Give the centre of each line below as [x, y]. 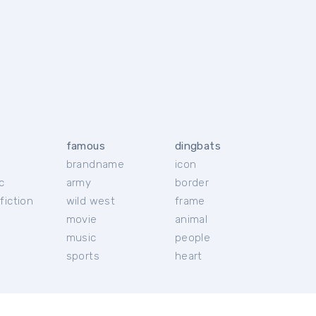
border [192, 183]
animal [191, 219]
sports [83, 256]
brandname [95, 164]
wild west [91, 201]
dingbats [197, 146]
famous [85, 146]
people [193, 238]
